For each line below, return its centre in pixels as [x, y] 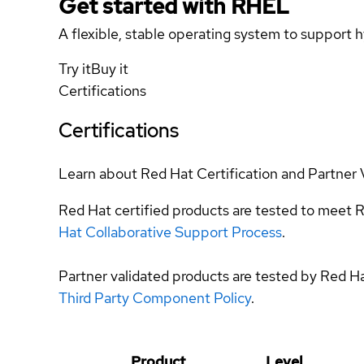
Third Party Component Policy [155, 297]
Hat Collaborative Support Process [170, 232]
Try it [75, 69]
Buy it [110, 69]
